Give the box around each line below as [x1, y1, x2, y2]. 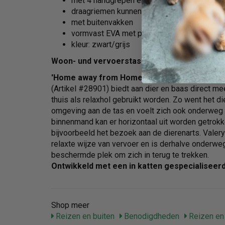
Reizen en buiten [54, 211, 115, 221]
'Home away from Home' [51, 73, 145, 83]
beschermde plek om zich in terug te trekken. [51, 150, 209, 160]
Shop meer [51, 200, 89, 210]
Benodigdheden [122, 211, 179, 221]
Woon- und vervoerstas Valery [51, 56, 167, 66]
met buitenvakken [71, 18, 133, 28]
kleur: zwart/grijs [71, 40, 130, 50]
